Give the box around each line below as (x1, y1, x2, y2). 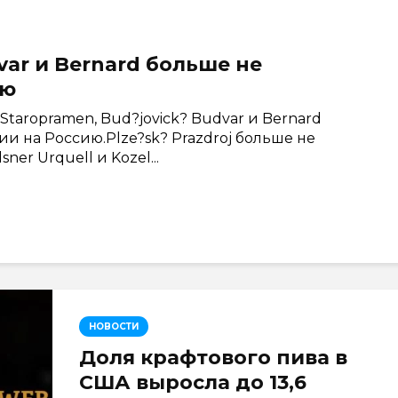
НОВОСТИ (89, 321, 139, 332)
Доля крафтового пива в (79, 346, 347, 370)
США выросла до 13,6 (79, 370, 306, 394)
